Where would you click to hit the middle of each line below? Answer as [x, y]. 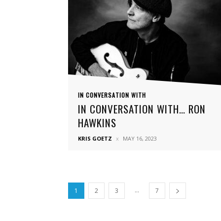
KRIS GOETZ [95, 138]
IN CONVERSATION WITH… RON [142, 109]
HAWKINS [97, 123]
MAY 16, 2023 [140, 138]
